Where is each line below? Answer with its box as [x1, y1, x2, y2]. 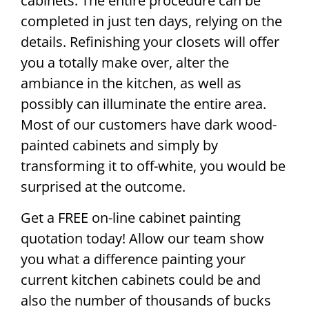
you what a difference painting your [21, 249, 246, 268]
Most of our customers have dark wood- [21, 115, 277, 134]
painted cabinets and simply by [21, 136, 218, 155]
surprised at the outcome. [21, 177, 186, 197]
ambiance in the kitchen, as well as [21, 74, 241, 93]
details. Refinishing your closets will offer [21, 32, 279, 52]
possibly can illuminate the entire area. [21, 94, 266, 114]
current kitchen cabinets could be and [21, 270, 261, 289]
